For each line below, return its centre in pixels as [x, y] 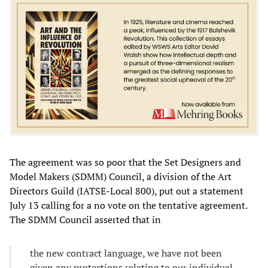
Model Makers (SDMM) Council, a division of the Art [121, 177]
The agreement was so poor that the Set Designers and [125, 162]
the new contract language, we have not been [126, 253]
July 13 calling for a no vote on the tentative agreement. [128, 205]
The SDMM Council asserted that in [85, 220]
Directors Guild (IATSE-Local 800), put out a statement [127, 191]
